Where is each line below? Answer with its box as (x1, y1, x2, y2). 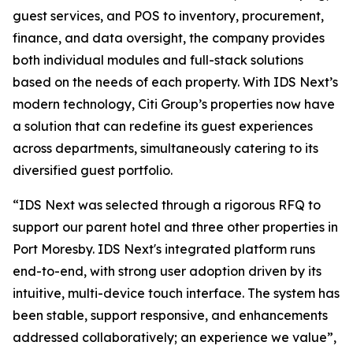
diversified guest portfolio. (13, 162, 173, 179)
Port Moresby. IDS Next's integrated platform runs (13, 241, 315, 258)
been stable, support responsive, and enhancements (13, 307, 328, 324)
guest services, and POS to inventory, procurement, (13, 8, 324, 24)
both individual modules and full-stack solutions (13, 52, 303, 69)
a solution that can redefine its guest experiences (13, 118, 313, 135)
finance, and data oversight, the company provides (13, 30, 325, 46)
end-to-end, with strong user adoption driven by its (13, 263, 321, 280)
